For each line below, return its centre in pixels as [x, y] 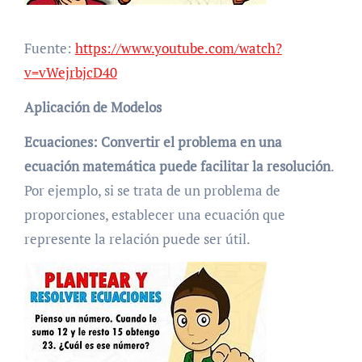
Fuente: [49, 48]
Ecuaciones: [61, 141]
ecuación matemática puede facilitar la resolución [177, 166]
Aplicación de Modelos [93, 107]
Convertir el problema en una [191, 141]
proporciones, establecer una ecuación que [154, 214]
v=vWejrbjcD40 [70, 72]
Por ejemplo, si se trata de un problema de [152, 190]
